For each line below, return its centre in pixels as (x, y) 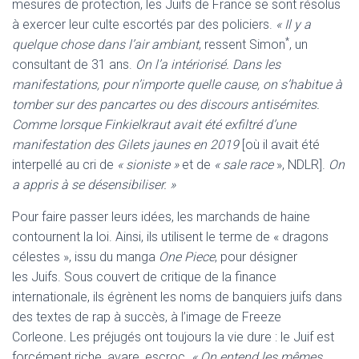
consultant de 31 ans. (72, 64)
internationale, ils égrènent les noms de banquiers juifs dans (177, 296)
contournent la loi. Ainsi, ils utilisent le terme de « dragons (170, 236)
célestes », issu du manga (85, 256)
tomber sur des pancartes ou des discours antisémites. (166, 104)
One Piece (187, 256)
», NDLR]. (303, 164)
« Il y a (293, 24)
